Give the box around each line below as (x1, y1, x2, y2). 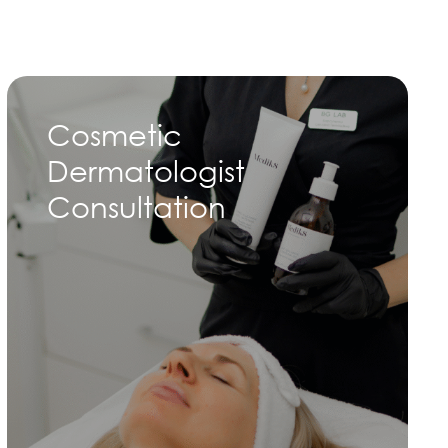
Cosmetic (46, 116, 182, 152)
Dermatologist (46, 152, 245, 188)
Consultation (46, 188, 226, 224)
